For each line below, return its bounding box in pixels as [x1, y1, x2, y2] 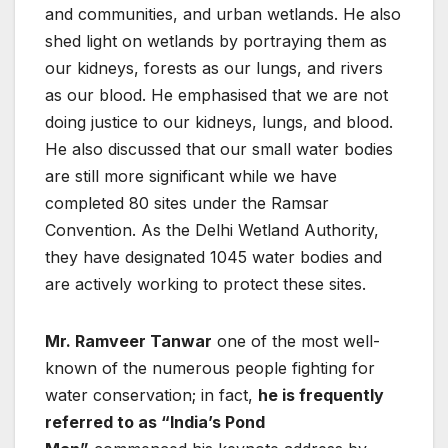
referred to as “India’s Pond [45, 411, 265, 432]
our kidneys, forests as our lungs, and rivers [45, 57, 383, 78]
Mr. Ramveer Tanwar [45, 330, 212, 351]
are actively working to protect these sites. [45, 273, 366, 294]
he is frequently [258, 384, 384, 405]
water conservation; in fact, [45, 384, 258, 405]
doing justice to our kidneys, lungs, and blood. [45, 111, 393, 132]
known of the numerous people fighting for [45, 357, 375, 378]
